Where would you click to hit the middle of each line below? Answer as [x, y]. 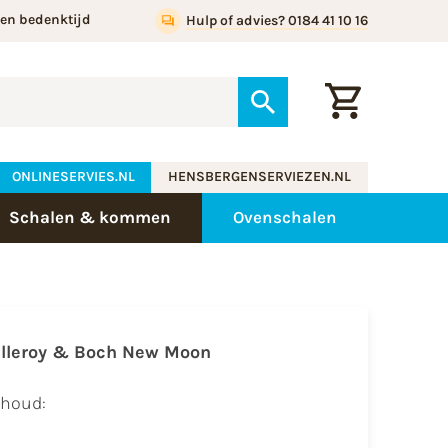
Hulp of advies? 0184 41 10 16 [276, 20]
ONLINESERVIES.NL [73, 177]
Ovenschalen [285, 217]
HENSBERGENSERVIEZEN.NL [260, 177]
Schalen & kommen [90, 217]
